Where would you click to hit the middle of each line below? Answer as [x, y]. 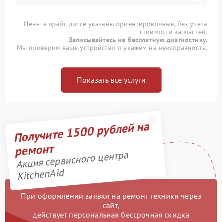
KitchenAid [40, 175]
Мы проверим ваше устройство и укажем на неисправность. [112, 48]
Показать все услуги [111, 80]
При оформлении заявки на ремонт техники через [111, 196]
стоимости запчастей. [173, 32]
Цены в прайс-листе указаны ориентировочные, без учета [115, 24]
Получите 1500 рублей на [81, 132]
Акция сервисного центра [72, 160]
